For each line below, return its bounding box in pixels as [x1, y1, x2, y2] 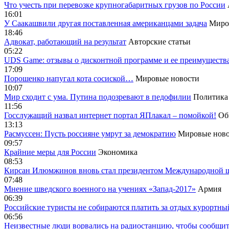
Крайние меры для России [4, 148, 96, 156]
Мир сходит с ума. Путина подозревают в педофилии [4, 93, 191, 101]
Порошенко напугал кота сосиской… [4, 74, 133, 83]
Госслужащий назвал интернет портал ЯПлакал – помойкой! [4, 111, 216, 120]
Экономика [98, 148, 138, 156]
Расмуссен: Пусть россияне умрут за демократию [4, 129, 176, 138]
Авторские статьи [128, 37, 191, 46]
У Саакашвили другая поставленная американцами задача [4, 19, 207, 28]
